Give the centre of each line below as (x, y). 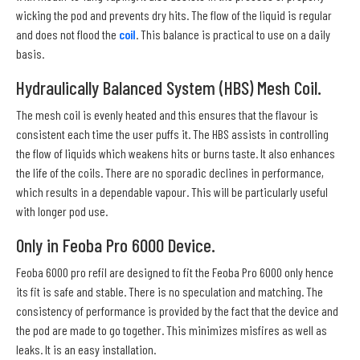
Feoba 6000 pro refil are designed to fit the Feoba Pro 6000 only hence (175, 272)
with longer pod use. (62, 211)
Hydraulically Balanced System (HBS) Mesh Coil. (169, 87)
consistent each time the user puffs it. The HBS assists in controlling (172, 133)
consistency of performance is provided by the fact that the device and (177, 310)
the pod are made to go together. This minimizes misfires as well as (172, 329)
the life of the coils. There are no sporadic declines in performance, (170, 172)
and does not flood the (67, 34)
